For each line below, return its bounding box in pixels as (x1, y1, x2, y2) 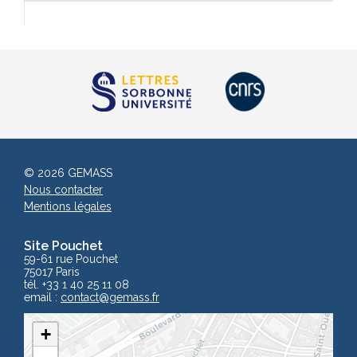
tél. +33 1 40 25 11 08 (24, 277, 129, 291)
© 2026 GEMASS (24, 166, 112, 179)
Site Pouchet (24, 237, 103, 253)
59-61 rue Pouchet (24, 252, 118, 265)
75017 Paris (24, 265, 80, 278)
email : (24, 290, 61, 304)
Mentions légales (24, 199, 112, 213)
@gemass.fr (99, 290, 159, 304)
